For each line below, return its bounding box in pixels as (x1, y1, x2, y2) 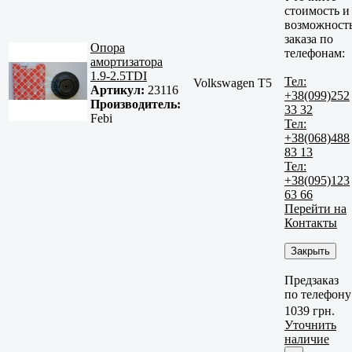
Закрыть (291, 244, 330, 257)
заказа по (284, 31, 333, 46)
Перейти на (284, 201, 346, 215)
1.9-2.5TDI (90, 69, 147, 83)
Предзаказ (284, 273, 339, 287)
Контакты (284, 215, 337, 229)
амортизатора (90, 55, 163, 69)
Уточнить (284, 318, 336, 332)
